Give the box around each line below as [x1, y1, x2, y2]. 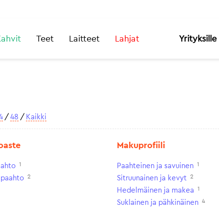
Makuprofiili [117, 141, 165, 150]
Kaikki [26, 113, 46, 121]
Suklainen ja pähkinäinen [117, 199, 198, 206]
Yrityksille [179, 34, 217, 43]
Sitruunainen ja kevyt [117, 175, 187, 182]
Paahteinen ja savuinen [117, 162, 194, 170]
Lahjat [115, 34, 139, 43]
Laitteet [69, 34, 100, 43]
